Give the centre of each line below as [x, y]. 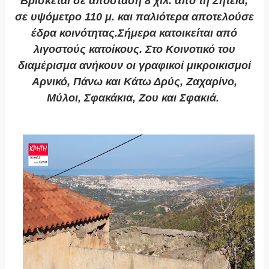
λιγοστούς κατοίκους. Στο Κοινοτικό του [134, 50]
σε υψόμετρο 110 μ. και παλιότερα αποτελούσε [134, 17]
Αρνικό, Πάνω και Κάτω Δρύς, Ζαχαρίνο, [134, 82]
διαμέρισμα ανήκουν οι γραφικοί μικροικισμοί [134, 66]
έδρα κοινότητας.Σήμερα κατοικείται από [134, 33]
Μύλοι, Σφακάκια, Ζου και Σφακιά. [134, 98]
